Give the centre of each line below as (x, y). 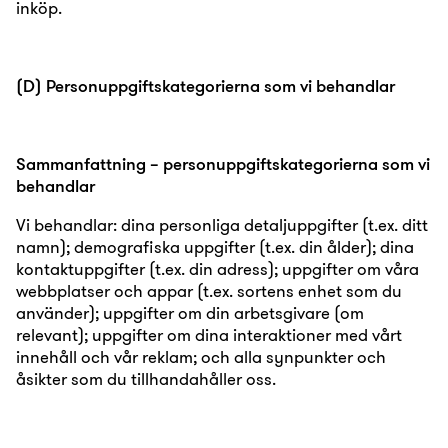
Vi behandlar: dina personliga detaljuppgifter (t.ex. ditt (222, 224)
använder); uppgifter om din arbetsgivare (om (190, 312)
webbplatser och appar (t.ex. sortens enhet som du (209, 290)
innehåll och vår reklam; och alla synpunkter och (201, 356)
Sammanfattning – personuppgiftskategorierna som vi (223, 163)
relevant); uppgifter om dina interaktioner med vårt (209, 334)
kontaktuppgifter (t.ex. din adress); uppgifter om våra (217, 268)
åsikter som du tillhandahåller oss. (146, 378)
